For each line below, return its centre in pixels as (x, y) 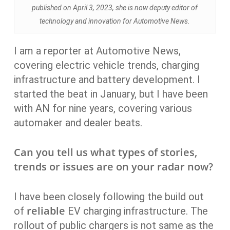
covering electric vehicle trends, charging (106, 65)
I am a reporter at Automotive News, (97, 51)
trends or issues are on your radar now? (113, 167)
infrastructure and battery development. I (107, 80)
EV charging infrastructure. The (136, 211)
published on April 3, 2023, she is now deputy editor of (115, 8)
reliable (46, 211)
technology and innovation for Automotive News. (115, 21)
